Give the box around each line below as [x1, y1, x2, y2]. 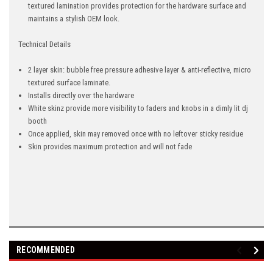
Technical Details [18, 40, 71, 49]
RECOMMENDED [16, 245, 75, 255]
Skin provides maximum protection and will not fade [28, 142, 193, 152]
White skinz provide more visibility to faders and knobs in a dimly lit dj [28, 104, 249, 113]
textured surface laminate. [28, 78, 111, 88]
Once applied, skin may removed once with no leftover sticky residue [28, 129, 244, 139]
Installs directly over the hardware [28, 91, 135, 101]
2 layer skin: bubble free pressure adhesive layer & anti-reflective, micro [28, 65, 252, 75]
